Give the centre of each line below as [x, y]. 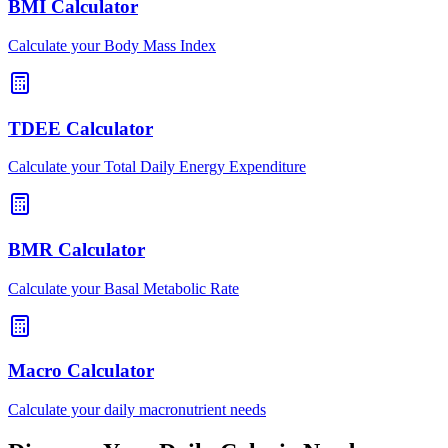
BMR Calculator [76, 250]
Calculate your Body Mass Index [112, 45]
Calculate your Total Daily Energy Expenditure [157, 167]
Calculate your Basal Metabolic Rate [123, 288]
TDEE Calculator [80, 128]
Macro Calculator [81, 371]
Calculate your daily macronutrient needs [137, 410]
